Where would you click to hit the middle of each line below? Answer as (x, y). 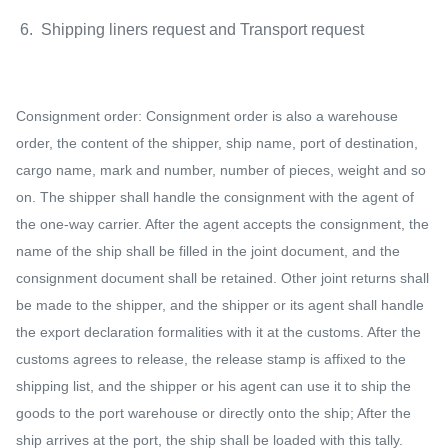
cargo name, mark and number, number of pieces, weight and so (221, 170)
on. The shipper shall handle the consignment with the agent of (215, 197)
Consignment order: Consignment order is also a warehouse (207, 116)
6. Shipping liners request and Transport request (190, 29)
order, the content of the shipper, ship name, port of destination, (217, 143)
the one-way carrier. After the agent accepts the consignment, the (222, 224)
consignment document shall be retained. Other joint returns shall (222, 278)
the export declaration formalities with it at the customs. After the (218, 332)
